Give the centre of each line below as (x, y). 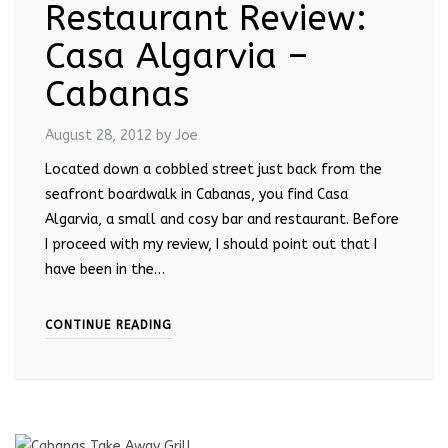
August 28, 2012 (98, 135)
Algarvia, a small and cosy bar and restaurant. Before (222, 219)
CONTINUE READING (108, 324)
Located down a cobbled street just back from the (213, 169)
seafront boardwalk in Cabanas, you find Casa (196, 194)
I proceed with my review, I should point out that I (211, 244)
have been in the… (105, 269)
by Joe (177, 135)
